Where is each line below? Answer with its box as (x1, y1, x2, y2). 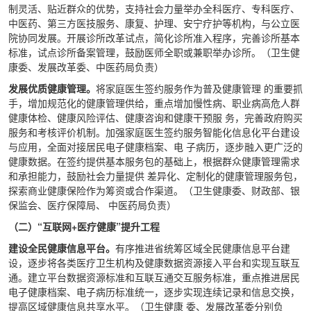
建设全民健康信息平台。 (8, 241, 115, 255)
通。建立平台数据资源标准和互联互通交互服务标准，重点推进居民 (8, 270, 300, 284)
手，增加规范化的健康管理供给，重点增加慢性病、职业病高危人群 (8, 96, 300, 110)
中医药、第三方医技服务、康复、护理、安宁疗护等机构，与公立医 (8, 16, 300, 30)
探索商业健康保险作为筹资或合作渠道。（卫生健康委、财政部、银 (8, 183, 300, 197)
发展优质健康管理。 (8, 81, 96, 95)
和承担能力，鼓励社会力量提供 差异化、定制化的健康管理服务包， (8, 169, 303, 183)
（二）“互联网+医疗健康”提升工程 (8, 219, 162, 233)
